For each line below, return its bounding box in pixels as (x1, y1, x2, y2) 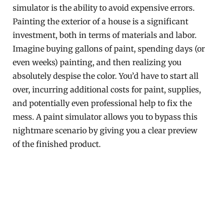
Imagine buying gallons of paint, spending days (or (13, 44, 205, 54)
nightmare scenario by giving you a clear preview (13, 126, 198, 135)
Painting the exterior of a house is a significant (13, 17, 189, 26)
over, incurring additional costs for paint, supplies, (13, 85, 201, 94)
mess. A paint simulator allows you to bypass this (13, 112, 198, 122)
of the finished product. (13, 139, 101, 149)
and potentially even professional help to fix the (13, 98, 192, 108)
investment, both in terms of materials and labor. (13, 30, 197, 40)
